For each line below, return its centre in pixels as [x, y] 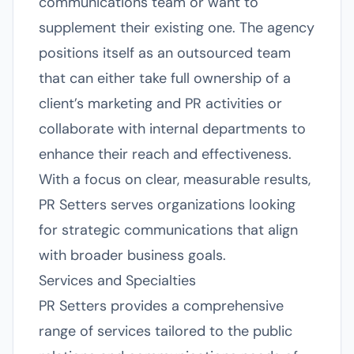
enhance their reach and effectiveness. [165, 154]
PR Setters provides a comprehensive [161, 306]
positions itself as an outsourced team [165, 53]
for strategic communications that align [168, 230]
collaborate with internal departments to [172, 129]
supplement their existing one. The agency [177, 28]
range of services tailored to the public [166, 331]
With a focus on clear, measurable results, [175, 179]
